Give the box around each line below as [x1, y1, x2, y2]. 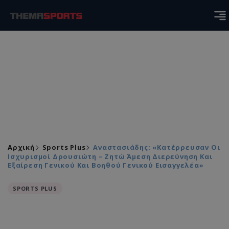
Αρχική [8, 143, 35, 152]
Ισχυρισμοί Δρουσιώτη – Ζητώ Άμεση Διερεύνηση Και [8, 152, 213, 161]
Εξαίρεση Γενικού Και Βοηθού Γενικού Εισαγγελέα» [8, 161, 204, 170]
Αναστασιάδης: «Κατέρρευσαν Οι [93, 143, 220, 152]
